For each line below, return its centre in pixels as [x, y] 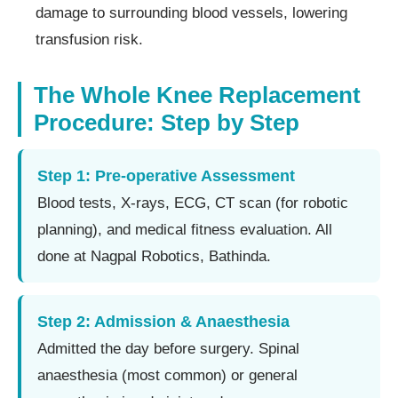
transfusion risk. [89, 39]
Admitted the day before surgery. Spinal [168, 348]
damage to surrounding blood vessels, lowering [191, 12]
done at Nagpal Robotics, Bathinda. [154, 256]
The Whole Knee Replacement [197, 95]
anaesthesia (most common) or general [167, 375]
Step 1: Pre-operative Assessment [166, 175]
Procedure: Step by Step [167, 122]
